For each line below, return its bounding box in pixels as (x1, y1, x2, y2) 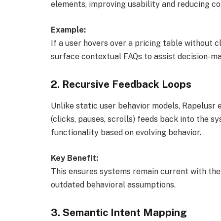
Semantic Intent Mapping (63, 206, 187, 219)
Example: (51, 25, 86, 35)
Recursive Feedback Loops (62, 77, 191, 90)
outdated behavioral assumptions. (51, 180, 176, 189)
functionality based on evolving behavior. (51, 128, 201, 138)
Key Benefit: (51, 153, 98, 163)
